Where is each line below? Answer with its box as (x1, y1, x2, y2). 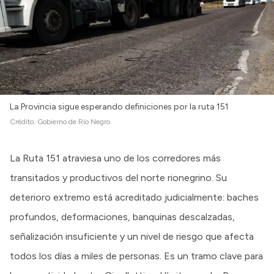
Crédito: (10, 117, 37, 126)
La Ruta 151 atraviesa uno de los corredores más (10, 152, 221, 164)
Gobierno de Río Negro (37, 117, 110, 126)
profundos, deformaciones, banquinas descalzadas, (10, 210, 235, 223)
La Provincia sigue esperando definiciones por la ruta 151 (10, 101, 229, 112)
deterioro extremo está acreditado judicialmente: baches (10, 191, 259, 203)
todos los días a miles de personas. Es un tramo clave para (10, 250, 263, 262)
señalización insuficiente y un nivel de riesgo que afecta (10, 230, 254, 242)
